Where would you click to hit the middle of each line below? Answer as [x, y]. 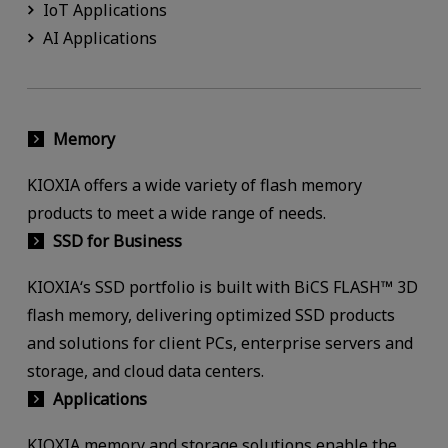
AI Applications [99, 38]
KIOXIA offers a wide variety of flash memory [194, 184]
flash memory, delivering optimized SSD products [210, 314]
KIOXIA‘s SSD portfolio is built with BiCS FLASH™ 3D [222, 286]
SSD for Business [117, 240]
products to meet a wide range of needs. [176, 212]
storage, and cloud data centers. [145, 370]
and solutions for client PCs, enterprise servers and [219, 342]
